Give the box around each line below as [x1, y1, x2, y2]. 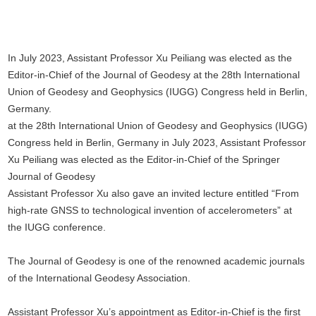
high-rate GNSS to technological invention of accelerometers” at [8, 205, 293, 217]
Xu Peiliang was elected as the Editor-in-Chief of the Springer [8, 154, 281, 166]
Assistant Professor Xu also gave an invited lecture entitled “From [8, 188, 300, 200]
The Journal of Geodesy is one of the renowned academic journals [8, 255, 305, 267]
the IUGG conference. [8, 221, 107, 233]
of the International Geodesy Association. [8, 272, 191, 284]
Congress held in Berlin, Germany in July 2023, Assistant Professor [8, 137, 307, 149]
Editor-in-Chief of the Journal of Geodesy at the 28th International [8, 69, 300, 81]
